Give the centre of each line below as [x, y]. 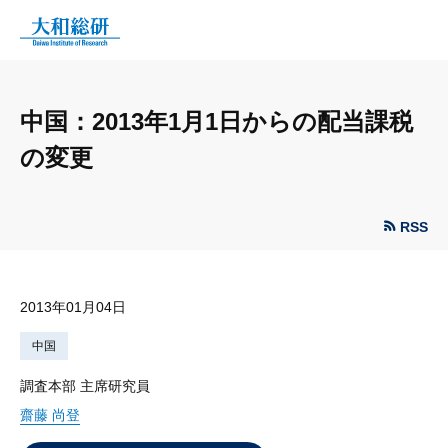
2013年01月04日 [73, 307]
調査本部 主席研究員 [85, 386]
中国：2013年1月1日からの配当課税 [216, 121]
